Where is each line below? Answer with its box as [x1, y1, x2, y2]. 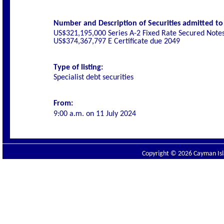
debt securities [84, 73, 133, 81]
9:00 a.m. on [53, 110, 96, 118]
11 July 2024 [96, 110, 136, 118]
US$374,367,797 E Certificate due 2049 [53, 37, 180, 45]
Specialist [53, 73, 84, 81]
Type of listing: [53, 63, 103, 71]
